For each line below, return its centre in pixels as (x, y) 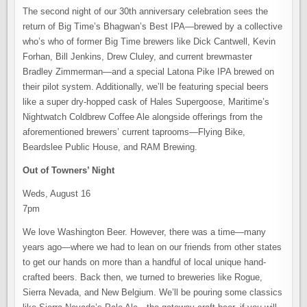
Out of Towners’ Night (69, 170)
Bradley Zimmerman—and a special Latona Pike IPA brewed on (149, 72)
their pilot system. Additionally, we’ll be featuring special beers (146, 87)
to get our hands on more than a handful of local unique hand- (145, 262)
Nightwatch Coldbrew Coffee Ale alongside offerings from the (143, 117)
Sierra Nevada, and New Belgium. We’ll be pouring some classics (153, 292)
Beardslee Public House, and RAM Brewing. (110, 147)
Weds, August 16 (57, 194)
